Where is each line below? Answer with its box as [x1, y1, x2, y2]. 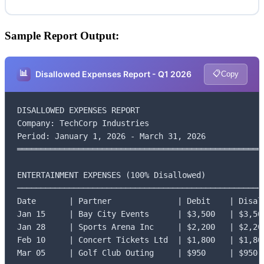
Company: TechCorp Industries [17, 118, 149, 128]
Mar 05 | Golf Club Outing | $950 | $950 [17, 247, 258, 258]
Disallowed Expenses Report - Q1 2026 [35, 69, 192, 80]
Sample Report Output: [5, 29, 119, 42]
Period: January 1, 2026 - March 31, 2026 [17, 131, 206, 141]
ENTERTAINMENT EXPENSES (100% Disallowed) [17, 170, 206, 180]
